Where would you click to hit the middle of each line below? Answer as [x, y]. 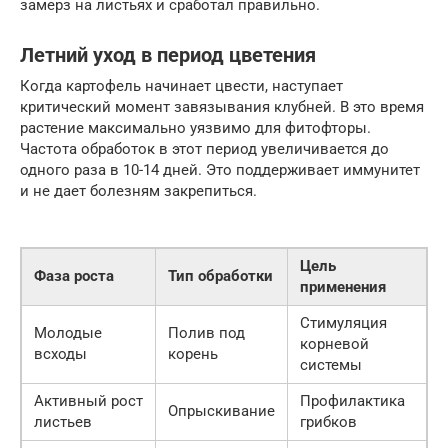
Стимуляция [343, 322]
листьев [63, 421]
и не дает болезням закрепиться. [138, 190]
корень [193, 353]
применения [343, 286]
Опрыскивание [221, 410]
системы [331, 364]
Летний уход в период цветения [168, 56]
